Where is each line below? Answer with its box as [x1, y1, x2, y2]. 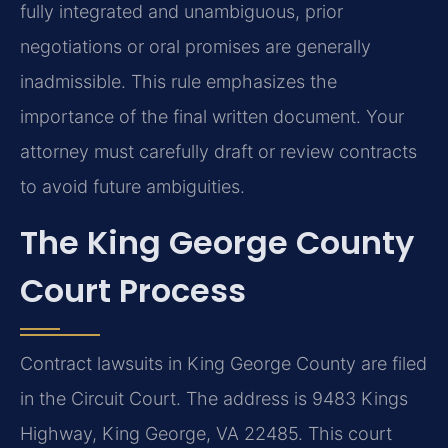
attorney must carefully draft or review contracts [20, 141, 417, 163]
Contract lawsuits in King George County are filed [20, 352, 427, 374]
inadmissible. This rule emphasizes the [20, 71, 337, 93]
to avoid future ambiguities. [20, 176, 245, 198]
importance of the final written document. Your [20, 106, 404, 128]
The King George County [20, 219, 414, 265]
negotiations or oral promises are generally [20, 36, 371, 58]
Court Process [20, 267, 246, 313]
